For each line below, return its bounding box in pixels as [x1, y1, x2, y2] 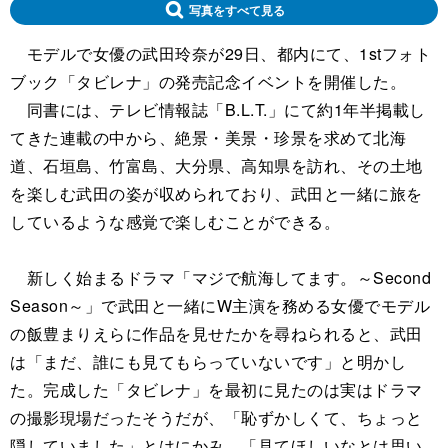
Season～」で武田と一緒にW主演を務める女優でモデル [10, 293, 430, 317]
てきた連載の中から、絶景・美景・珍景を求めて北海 [10, 125, 406, 149]
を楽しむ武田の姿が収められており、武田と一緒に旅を [10, 181, 423, 205]
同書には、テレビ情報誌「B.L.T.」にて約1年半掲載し [10, 97, 426, 121]
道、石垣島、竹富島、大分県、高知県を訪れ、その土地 [10, 153, 423, 177]
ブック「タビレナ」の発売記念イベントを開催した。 [10, 69, 406, 93]
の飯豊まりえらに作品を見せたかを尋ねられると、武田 [10, 321, 423, 345]
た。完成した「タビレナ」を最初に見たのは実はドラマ [10, 377, 423, 401]
